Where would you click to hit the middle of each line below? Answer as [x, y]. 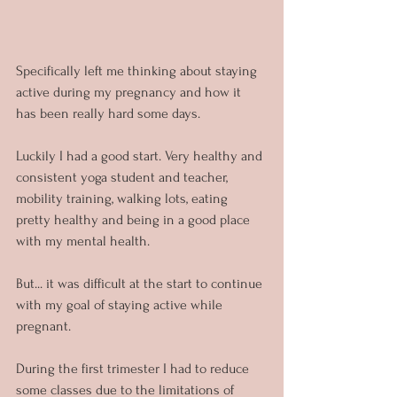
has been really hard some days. [108, 113]
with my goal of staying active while [121, 304]
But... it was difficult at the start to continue [141, 283]
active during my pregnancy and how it [130, 92]
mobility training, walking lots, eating [124, 198]
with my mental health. [83, 241]
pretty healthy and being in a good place [135, 219]
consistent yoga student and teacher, [124, 177]
